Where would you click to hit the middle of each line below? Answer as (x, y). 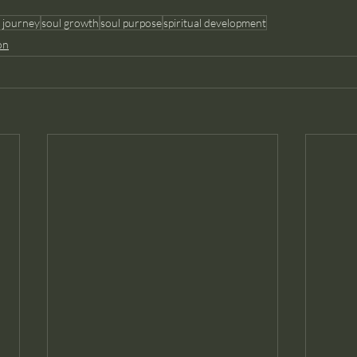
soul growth (70, 23)
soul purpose (131, 23)
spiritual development (215, 23)
